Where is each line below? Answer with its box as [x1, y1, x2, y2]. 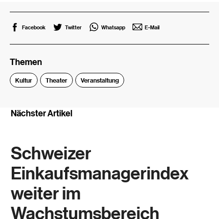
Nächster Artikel [11, 108, 73, 119]
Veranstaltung [81, 76, 119, 85]
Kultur [15, 76, 33, 85]
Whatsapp [101, 23, 126, 31]
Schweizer [11, 142, 92, 165]
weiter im [11, 182, 81, 205]
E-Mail [145, 23, 160, 31]
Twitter [65, 23, 82, 31]
